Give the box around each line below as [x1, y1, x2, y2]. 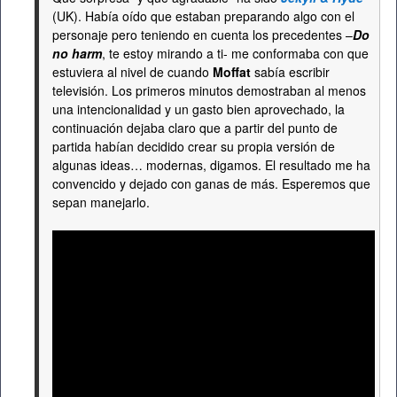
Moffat [213, 62, 251, 81]
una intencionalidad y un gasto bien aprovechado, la [52, 99, 345, 118]
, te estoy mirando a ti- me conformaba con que [102, 43, 369, 62]
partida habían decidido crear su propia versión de [52, 136, 335, 155]
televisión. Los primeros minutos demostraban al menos [52, 81, 366, 99]
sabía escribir [251, 62, 330, 81]
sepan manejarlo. [52, 192, 150, 211]
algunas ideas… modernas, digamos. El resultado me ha [52, 155, 370, 174]
